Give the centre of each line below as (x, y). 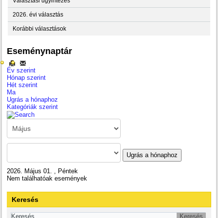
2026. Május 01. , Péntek (43, 171)
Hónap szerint (27, 77)
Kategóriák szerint (33, 107)
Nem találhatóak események (47, 178)
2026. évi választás (38, 14)
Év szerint (21, 70)
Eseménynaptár (40, 51)
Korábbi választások (40, 28)
